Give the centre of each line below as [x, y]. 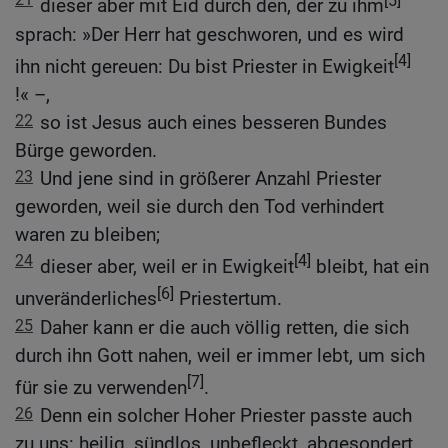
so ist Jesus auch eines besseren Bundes [213, 122]
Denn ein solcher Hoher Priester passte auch [226, 416]
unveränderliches [86, 299]
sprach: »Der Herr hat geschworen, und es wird [209, 34]
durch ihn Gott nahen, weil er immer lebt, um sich [220, 355]
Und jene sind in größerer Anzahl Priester [210, 178]
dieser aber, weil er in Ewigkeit [167, 267]
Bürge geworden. [86, 150]
